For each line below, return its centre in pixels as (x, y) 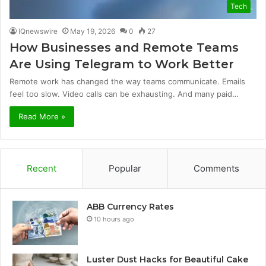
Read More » (42, 116)
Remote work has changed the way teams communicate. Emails (127, 81)
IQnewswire (38, 31)
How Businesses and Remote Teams (124, 47)
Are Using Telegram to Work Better (122, 64)
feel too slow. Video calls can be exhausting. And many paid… (124, 94)
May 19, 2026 (93, 31)
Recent (41, 168)
